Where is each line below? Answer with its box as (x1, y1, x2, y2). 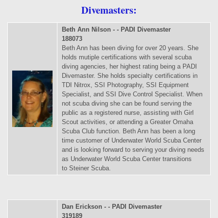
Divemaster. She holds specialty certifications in (62, 72, 198, 79)
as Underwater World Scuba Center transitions (62, 155, 192, 163)
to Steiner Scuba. (62, 164, 111, 172)
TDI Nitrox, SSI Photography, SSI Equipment (62, 81, 189, 89)
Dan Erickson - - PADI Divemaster (62, 202, 162, 210)
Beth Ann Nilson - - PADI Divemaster (62, 26, 171, 33)
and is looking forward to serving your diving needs (62, 146, 204, 153)
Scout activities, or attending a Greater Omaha (62, 118, 193, 126)
